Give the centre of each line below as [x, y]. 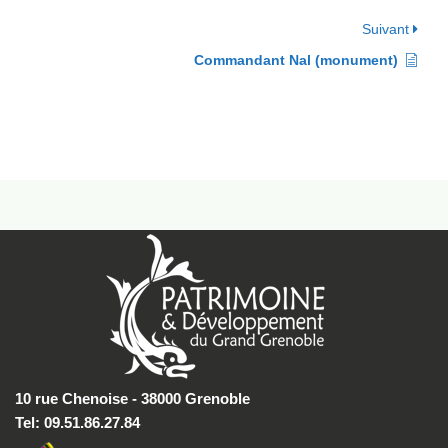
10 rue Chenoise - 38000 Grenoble [132, 399]
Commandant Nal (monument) [296, 60]
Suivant [387, 29]
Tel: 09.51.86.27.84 [77, 423]
